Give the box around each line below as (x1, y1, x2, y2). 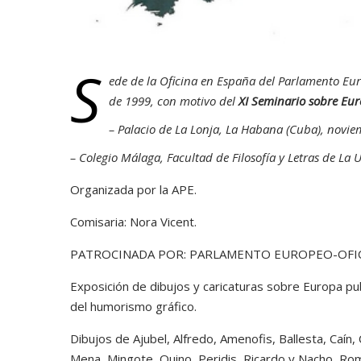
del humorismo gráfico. (70, 298, 197, 314)
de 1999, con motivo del (109, 93, 239, 109)
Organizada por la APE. (70, 181, 197, 197)
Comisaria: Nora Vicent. (70, 214, 197, 230)
